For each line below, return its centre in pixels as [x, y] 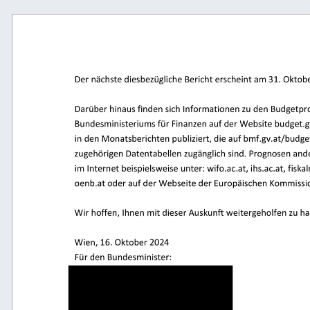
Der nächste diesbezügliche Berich [149, 80]
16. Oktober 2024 [138, 243]
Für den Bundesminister [125, 258]
